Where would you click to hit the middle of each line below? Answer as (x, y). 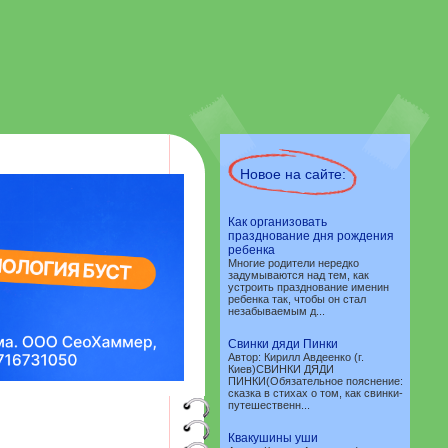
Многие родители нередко (293, 263)
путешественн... (269, 405)
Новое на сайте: (293, 174)
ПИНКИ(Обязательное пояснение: (315, 381)
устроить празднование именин (308, 287)
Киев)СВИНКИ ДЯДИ (281, 369)
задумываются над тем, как (298, 275)
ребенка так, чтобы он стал (297, 299)
